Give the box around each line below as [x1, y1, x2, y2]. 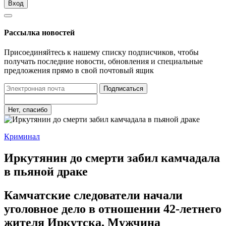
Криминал [4, 132, 40, 141]
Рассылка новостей [4, 28, 75, 37]
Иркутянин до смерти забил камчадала [4, 151, 220, 164]
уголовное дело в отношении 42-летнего [4, 202, 221, 215]
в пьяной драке [4, 164, 88, 178]
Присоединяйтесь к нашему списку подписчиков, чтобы [4, 48, 199, 57]
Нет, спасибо [8, 106, 47, 114]
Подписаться [103, 85, 143, 93]
